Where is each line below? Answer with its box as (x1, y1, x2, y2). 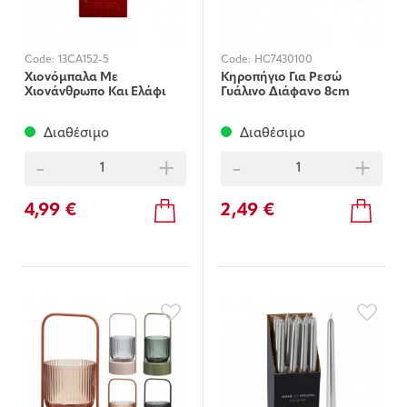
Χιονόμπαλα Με (25, 70, 118, 84)
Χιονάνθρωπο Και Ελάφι (25, 84, 165, 99)
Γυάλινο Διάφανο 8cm (221, 84, 350, 99)
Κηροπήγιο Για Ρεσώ (221, 70, 342, 84)
